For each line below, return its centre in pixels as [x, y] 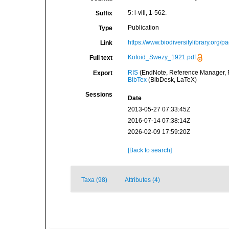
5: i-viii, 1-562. [147, 13]
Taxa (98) [94, 180]
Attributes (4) [142, 180]
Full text [101, 58]
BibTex [137, 80]
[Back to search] [150, 150]
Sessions [99, 95]
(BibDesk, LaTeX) [171, 80]
